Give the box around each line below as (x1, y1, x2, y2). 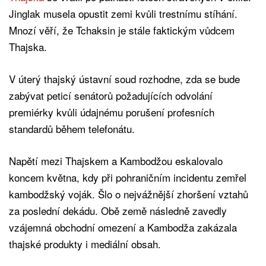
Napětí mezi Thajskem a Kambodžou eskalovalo (9, 153, 223, 168)
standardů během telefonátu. (9, 121, 135, 136)
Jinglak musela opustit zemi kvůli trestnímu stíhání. (9, 5, 237, 21)
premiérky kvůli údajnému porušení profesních (9, 104, 214, 119)
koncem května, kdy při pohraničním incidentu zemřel (9, 169, 246, 185)
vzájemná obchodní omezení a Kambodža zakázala (9, 219, 237, 235)
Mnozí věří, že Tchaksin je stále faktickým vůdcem (9, 22, 235, 37)
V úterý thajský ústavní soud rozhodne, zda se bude (9, 71, 240, 86)
